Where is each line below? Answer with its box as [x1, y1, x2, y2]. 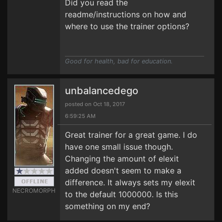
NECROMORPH [12, 187, 55, 194]
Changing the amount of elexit [65, 154, 179, 164]
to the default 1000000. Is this [65, 189, 178, 199]
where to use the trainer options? [65, 21, 189, 31]
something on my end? [65, 201, 150, 211]
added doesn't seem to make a [65, 166, 181, 175]
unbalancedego [65, 85, 138, 97]
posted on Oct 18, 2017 [65, 101, 125, 108]
